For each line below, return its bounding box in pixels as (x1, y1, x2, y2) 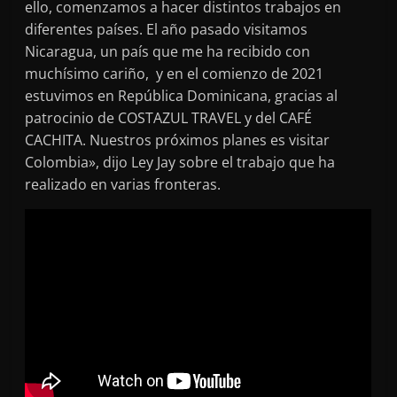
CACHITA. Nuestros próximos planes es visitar (25, 129, 331, 150)
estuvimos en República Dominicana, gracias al (25, 85, 339, 105)
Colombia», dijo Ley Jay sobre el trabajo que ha (25, 152, 336, 172)
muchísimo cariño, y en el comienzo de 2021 (25, 63, 324, 83)
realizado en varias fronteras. (25, 174, 222, 194)
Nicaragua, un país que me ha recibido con (25, 41, 311, 61)
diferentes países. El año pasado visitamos (25, 19, 308, 39)
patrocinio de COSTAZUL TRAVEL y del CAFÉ (25, 107, 313, 128)
